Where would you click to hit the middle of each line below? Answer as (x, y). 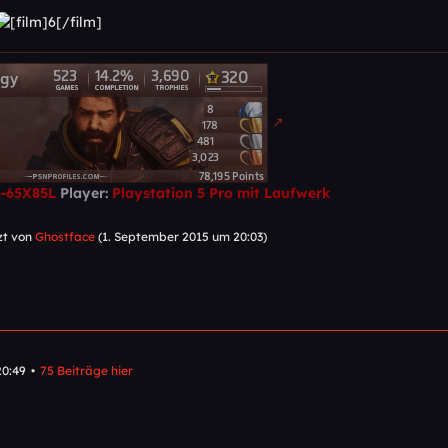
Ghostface (65, 236)
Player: (84, 192)
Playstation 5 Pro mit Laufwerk (221, 192)
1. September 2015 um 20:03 (182, 236)
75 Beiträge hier (86, 371)
